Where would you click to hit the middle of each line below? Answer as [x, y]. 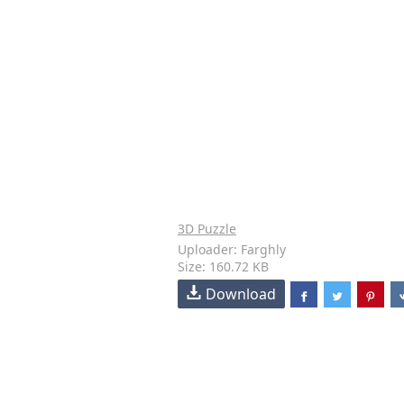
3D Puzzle [207, 229]
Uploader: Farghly [232, 249]
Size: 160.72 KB [223, 266]
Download [241, 294]
